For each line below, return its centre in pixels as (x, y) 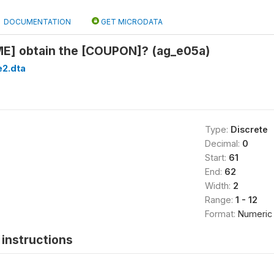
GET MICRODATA (131, 22)
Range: (220, 200)
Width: (219, 186)
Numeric (255, 214)
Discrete (249, 129)
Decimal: (223, 143)
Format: (221, 214)
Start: (217, 157)
